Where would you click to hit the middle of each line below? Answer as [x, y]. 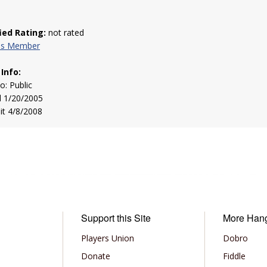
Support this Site [116, 218]
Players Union [107, 238]
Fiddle [235, 256]
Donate [95, 256]
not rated [65, 32]
